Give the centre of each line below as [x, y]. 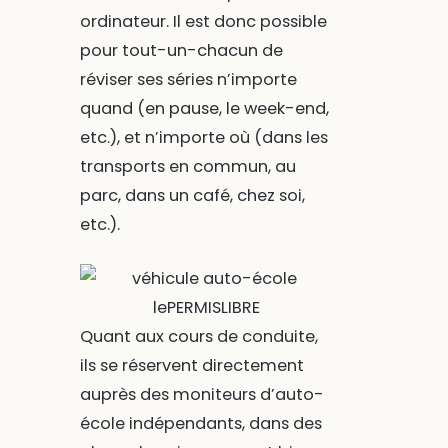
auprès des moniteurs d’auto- [201, 395]
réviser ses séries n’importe [188, 79]
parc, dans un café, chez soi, [192, 195]
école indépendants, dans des [200, 424]
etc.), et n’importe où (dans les [203, 137]
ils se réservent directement [191, 366]
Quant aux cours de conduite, [198, 337]
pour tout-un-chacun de [181, 50]
